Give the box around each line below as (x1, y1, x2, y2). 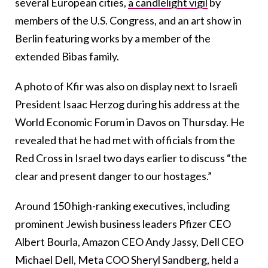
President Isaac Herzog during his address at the (15, 97, 240, 111)
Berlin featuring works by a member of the (15, 31, 211, 45)
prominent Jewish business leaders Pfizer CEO (15, 217, 231, 230)
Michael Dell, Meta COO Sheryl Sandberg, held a (15, 252, 239, 266)
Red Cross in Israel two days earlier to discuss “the (15, 151, 247, 165)
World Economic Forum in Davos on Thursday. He (15, 115, 245, 129)
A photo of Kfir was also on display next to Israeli (15, 79, 237, 93)
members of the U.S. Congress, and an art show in (15, 13, 242, 27)
